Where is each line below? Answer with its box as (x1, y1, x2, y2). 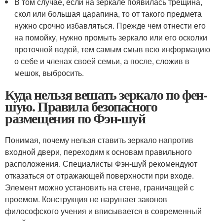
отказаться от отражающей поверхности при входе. (5, 170, 194, 181)
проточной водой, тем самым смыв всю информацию (14, 43, 211, 55)
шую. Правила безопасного (5, 96, 157, 116)
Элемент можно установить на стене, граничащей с (5, 182, 194, 193)
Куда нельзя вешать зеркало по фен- (5, 84, 207, 105)
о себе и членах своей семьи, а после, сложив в (14, 55, 190, 67)
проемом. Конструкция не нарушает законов (5, 193, 167, 205)
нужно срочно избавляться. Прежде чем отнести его (14, 20, 206, 31)
